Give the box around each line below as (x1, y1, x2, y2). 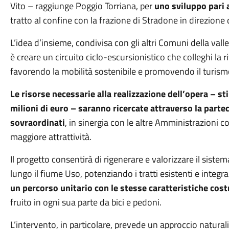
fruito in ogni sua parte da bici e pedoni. (10, 195, 162, 209)
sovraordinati (10, 116, 65, 129)
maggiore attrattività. (10, 130, 91, 144)
